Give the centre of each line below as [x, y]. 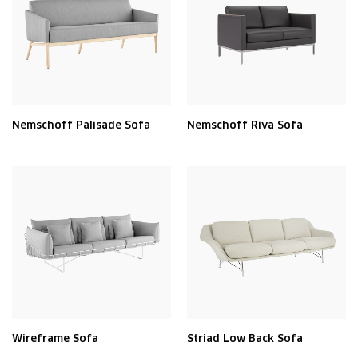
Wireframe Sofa [55, 338]
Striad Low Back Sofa [245, 338]
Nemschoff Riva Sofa [245, 125]
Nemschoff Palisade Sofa [81, 125]
